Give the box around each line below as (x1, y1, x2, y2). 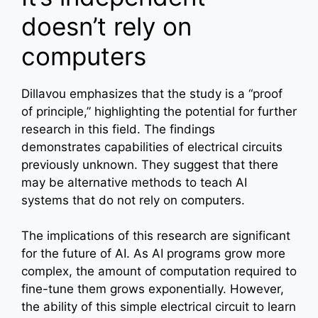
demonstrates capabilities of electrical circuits (21, 139, 283, 154)
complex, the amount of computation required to (21, 264, 297, 279)
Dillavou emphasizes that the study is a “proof (21, 86, 283, 101)
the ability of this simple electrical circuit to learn (21, 300, 296, 314)
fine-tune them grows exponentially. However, (21, 282, 284, 297)
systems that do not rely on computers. (21, 192, 245, 207)
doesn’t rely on (21, 11, 192, 41)
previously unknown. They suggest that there (21, 157, 278, 172)
